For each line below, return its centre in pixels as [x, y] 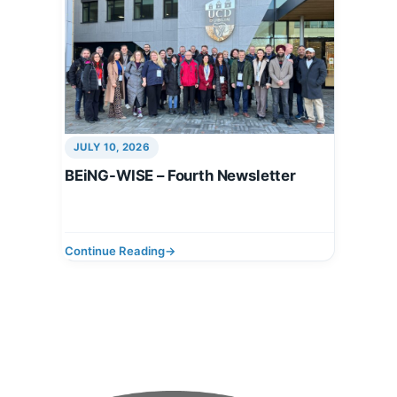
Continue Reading [115, 251]
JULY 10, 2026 [112, 148]
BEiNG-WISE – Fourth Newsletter [180, 176]
